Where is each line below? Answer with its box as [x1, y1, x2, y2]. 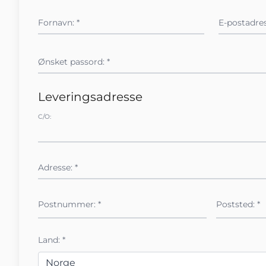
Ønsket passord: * [38, 56, 110, 68]
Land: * [38, 235, 65, 246]
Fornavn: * [38, 17, 80, 28]
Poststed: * [216, 199, 260, 210]
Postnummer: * [38, 199, 101, 210]
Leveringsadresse [38, 90, 142, 104]
